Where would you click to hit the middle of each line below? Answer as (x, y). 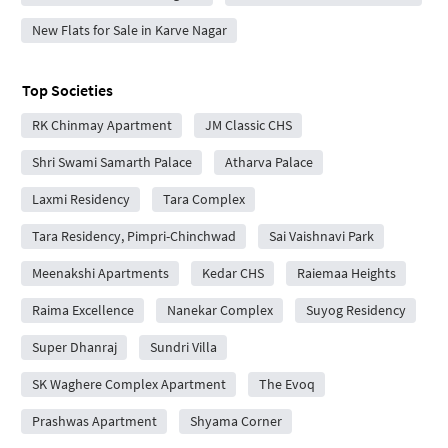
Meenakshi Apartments (100, 272)
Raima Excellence (82, 309)
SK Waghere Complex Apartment (128, 383)
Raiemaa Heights (346, 272)
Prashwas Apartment (94, 420)
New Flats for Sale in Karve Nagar (129, 29)
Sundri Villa (183, 346)
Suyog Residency (355, 309)
